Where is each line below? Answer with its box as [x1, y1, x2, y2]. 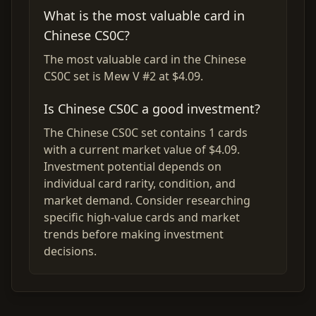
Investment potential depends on [44, 159, 221, 174]
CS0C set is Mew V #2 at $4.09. [44, 68, 203, 84]
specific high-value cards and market [44, 209, 240, 225]
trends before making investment [44, 226, 224, 242]
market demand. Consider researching [44, 193, 250, 208]
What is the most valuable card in [44, 7, 245, 24]
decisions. [44, 243, 97, 259]
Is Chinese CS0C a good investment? [44, 100, 260, 117]
